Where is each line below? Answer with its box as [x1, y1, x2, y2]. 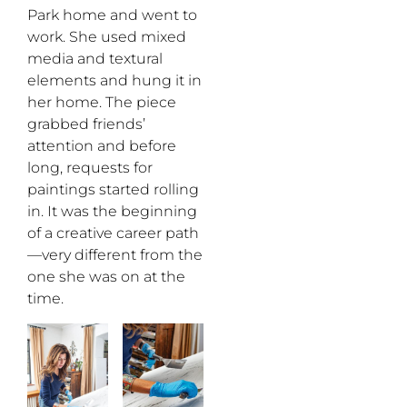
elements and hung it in [27, 72, 202, 90]
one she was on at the [27, 268, 185, 286]
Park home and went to [27, 6, 197, 25]
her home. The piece [27, 94, 176, 112]
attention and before [27, 137, 176, 155]
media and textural [27, 50, 163, 68]
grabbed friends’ [27, 115, 145, 134]
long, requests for [27, 159, 153, 177]
